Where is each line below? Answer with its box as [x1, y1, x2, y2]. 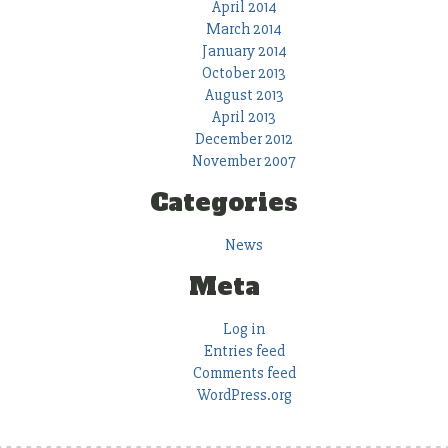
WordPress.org [196, 384, 292, 405]
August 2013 [204, 85, 284, 106]
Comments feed [192, 362, 296, 383]
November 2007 [192, 151, 296, 172]
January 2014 [201, 41, 287, 62]
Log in [223, 318, 265, 339]
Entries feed [203, 340, 285, 361]
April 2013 [212, 107, 276, 128]
